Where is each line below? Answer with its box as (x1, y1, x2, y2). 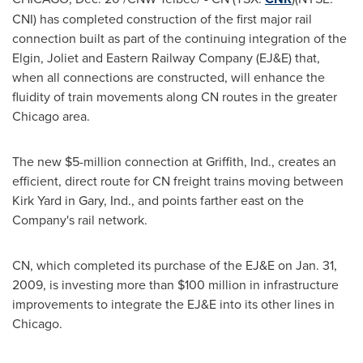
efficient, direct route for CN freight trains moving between (12, 172, 344, 190)
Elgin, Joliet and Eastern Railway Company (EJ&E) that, (12, 49, 320, 66)
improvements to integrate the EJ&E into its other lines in (12, 295, 335, 313)
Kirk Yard (12, 191, 62, 209)
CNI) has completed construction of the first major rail (12, 10, 312, 28)
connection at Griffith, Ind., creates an (122, 152, 336, 170)
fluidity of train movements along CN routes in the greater (12, 88, 337, 105)
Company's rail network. (12, 211, 147, 228)
